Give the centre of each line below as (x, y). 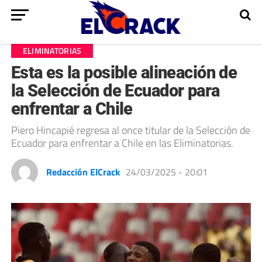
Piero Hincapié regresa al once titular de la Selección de (130, 130)
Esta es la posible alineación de (124, 73)
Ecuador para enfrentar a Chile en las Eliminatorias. (122, 143)
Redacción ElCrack (83, 172)
